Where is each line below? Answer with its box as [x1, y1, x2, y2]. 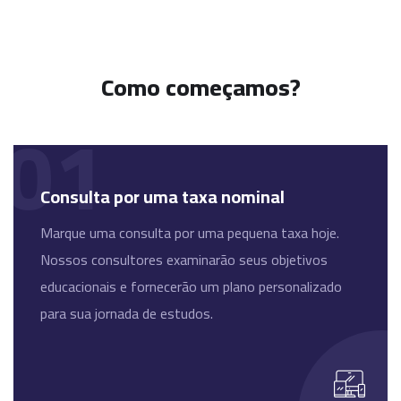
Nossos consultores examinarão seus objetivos [40, 246, 328, 274]
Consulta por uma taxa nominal [40, 180, 285, 214]
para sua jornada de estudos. [40, 300, 213, 328]
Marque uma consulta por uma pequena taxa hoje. [40, 219, 339, 247]
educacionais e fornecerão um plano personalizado [40, 273, 342, 301]
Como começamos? [100, 65, 301, 110]
